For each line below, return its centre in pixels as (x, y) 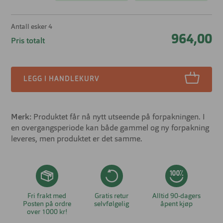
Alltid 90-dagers (176, 196)
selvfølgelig (111, 204)
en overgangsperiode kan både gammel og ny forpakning (110, 128)
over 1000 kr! (47, 212)
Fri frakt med (47, 196)
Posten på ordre (47, 204)
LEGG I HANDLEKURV (62, 79)
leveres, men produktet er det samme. (77, 139)
